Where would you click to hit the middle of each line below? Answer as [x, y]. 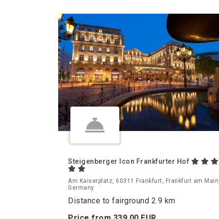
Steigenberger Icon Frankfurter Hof [130, 162]
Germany [81, 188]
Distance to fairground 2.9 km [122, 201]
